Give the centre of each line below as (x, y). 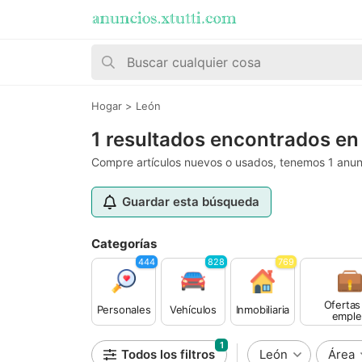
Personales (124, 309)
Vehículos (193, 309)
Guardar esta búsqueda (191, 202)
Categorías (124, 244)
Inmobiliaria (263, 309)
